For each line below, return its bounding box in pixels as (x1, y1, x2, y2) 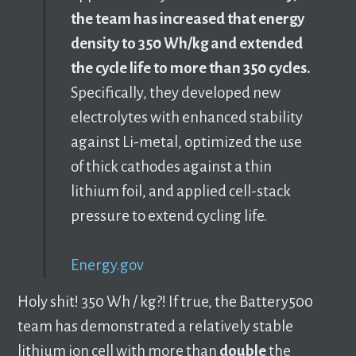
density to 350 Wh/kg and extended (70, 34, 303, 52)
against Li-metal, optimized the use (70, 133, 302, 150)
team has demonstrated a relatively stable (17, 318, 294, 335)
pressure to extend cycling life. (70, 207, 267, 224)
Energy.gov (70, 257, 144, 274)
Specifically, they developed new (70, 83, 281, 101)
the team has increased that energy (70, 10, 304, 27)
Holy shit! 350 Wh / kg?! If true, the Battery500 (17, 293, 314, 311)
